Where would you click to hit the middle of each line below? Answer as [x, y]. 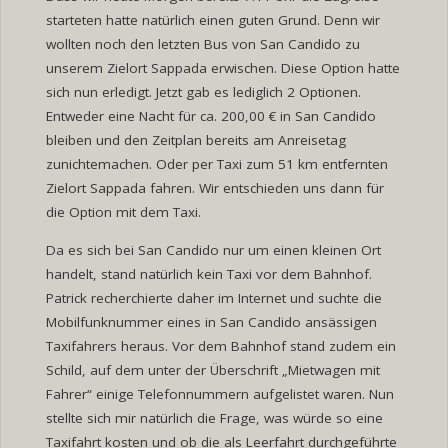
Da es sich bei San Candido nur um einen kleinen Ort [213, 249]
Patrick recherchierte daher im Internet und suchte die [213, 297]
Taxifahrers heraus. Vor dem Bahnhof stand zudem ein [220, 345]
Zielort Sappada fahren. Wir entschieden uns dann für [214, 188]
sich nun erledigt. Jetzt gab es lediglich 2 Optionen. [203, 92]
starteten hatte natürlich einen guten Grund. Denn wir [212, 20]
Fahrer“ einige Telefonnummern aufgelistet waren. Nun [219, 393]
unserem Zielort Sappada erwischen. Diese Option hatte [222, 68]
